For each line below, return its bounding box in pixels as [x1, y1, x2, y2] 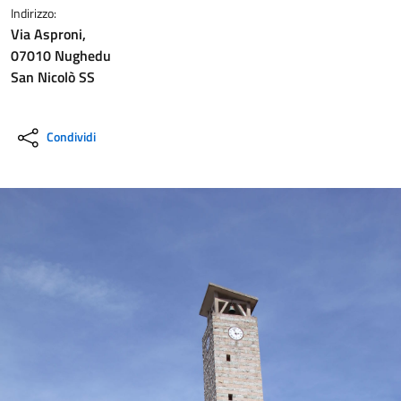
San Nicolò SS [11, 66, 95, 88]
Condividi [47, 127, 96, 146]
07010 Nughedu [11, 45, 111, 66]
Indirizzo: [11, 4, 56, 22]
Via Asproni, [11, 23, 86, 45]
